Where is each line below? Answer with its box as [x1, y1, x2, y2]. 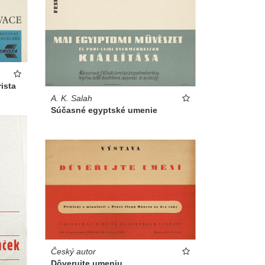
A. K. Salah [51, 93, 92, 103]
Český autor [51, 246, 96, 256]
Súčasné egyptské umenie [51, 105, 157, 115]
